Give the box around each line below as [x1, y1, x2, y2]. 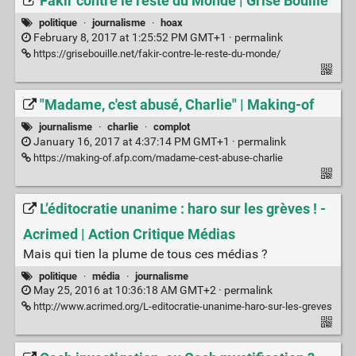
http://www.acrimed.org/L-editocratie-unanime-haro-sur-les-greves [30, 300, 332, 313]
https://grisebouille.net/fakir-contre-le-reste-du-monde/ [30, 47, 281, 60]
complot [153, 121, 191, 133]
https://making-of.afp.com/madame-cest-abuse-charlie [30, 151, 283, 164]
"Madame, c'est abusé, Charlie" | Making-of [39, 96, 314, 114]
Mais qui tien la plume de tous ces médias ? [22, 246, 268, 261]
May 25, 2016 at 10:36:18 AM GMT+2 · [30, 284, 224, 298]
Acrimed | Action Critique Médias [22, 225, 235, 243]
